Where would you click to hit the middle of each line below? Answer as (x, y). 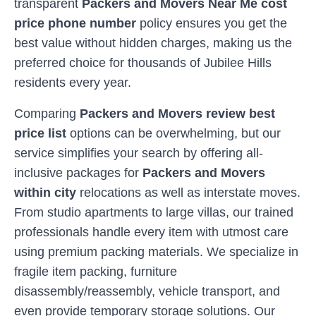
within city (45, 193)
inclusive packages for (78, 173)
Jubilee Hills (238, 63)
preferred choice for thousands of (109, 63)
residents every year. (73, 83)
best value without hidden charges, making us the (153, 43)
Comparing (47, 114)
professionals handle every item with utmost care (151, 232)
